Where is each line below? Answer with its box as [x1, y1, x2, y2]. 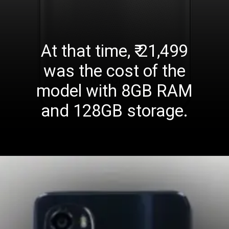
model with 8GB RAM [36, 81, 193, 101]
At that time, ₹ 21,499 [41, 41, 188, 61]
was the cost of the [43, 61, 186, 81]
